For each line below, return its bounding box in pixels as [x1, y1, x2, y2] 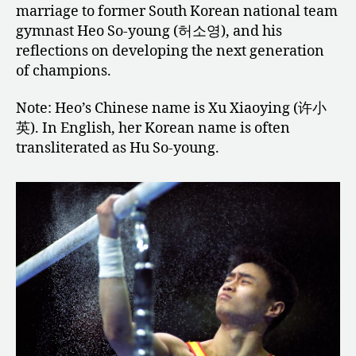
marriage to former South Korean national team [16, 2, 338, 21]
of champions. [16, 61, 111, 80]
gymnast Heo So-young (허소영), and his [16, 21, 282, 41]
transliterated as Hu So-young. [16, 139, 219, 158]
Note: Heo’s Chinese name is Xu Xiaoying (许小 [16, 99, 327, 118]
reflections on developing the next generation [16, 41, 324, 60]
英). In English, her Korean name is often [16, 119, 290, 138]
